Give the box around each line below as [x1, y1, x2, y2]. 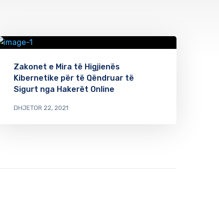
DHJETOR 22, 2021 [14, 104, 68, 111]
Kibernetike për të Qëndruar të [14, 73, 134, 83]
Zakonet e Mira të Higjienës [14, 62, 120, 71]
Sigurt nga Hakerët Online [14, 84, 114, 94]
